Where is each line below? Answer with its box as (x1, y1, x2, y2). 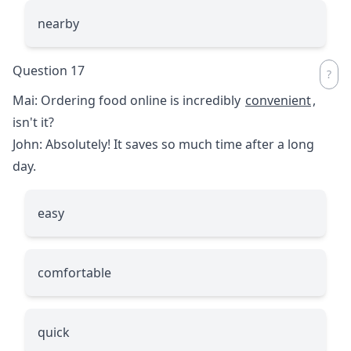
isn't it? (13, 113, 54, 131)
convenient (245, 91, 311, 109)
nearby (38, 14, 79, 32)
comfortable (38, 263, 111, 281)
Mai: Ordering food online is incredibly (13, 91, 244, 109)
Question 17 (13, 61, 85, 79)
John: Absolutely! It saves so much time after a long (13, 135, 314, 153)
